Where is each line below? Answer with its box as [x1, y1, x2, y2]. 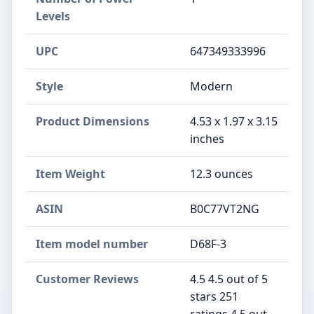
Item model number [36, 236, 148, 252]
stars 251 [190, 289, 238, 304]
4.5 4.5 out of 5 [190, 271, 268, 287]
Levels [36, 8, 70, 24]
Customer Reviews [36, 271, 139, 287]
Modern [190, 78, 233, 94]
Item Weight [36, 166, 105, 182]
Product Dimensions [36, 114, 149, 129]
